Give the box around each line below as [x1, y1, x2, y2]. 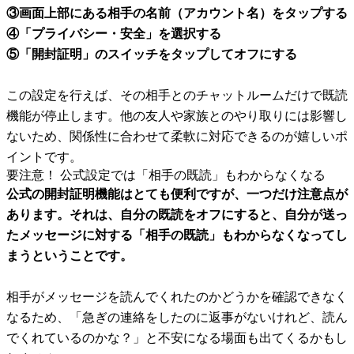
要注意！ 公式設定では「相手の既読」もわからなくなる [6, 168, 326, 182]
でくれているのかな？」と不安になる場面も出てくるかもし [6, 331, 348, 345]
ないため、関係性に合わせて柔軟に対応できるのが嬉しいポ [6, 130, 348, 143]
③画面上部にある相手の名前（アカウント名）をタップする [6, 6, 348, 20]
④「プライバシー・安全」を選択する [6, 27, 221, 40]
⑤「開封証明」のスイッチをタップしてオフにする [6, 47, 297, 61]
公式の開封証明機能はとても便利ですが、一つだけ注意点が [6, 187, 348, 201]
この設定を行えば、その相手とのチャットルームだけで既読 [6, 88, 348, 102]
